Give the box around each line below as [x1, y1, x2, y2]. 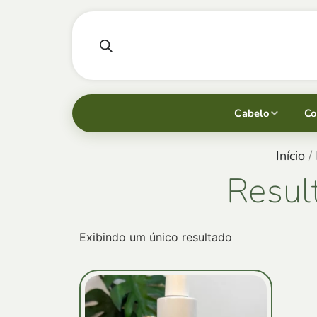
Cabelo [234, 105, 270, 120]
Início [275, 146, 305, 164]
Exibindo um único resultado [79, 229, 232, 244]
